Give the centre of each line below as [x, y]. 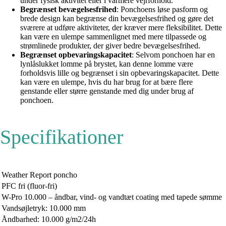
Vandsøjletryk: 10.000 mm [44, 208]
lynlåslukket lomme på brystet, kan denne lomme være [107, 64]
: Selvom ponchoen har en [173, 54]
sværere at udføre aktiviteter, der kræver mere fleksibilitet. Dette [121, 27]
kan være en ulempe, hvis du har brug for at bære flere [106, 82]
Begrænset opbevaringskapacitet [76, 54]
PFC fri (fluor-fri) [29, 186]
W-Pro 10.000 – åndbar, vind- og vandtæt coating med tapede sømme [112, 197]
